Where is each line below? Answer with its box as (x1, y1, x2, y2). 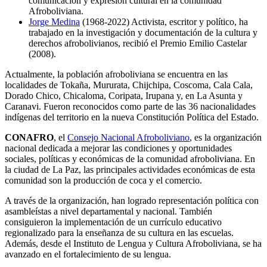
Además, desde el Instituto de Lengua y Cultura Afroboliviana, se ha (5, 238, 262, 249)
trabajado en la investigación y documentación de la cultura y (29, 27, 257, 38)
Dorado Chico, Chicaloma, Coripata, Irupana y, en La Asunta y (5, 91, 243, 101)
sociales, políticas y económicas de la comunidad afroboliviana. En (5, 154, 255, 164)
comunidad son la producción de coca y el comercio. (5, 175, 202, 186)
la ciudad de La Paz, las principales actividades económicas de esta (5, 164, 255, 175)
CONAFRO (5, 132, 54, 143)
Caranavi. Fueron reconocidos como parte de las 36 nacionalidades (5, 101, 256, 112)
